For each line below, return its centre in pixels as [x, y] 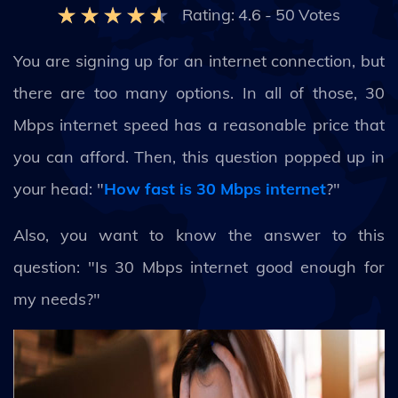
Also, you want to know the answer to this [199, 235]
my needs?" [57, 299]
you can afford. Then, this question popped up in [199, 157]
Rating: [208, 15]
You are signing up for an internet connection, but [199, 61]
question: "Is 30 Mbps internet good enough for [199, 267]
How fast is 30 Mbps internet [215, 189]
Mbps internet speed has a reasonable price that [199, 125]
